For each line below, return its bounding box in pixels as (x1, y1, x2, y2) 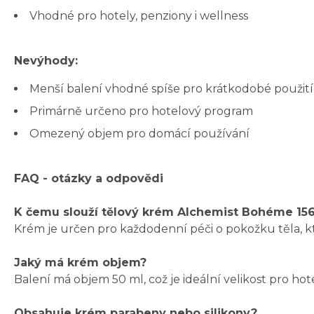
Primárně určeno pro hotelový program (29, 104, 253, 118)
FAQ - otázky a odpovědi (14, 172, 163, 186)
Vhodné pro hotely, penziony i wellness (29, 9, 248, 23)
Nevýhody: (14, 54, 78, 68)
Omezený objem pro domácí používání (29, 127, 250, 141)
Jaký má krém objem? (14, 256, 146, 270)
